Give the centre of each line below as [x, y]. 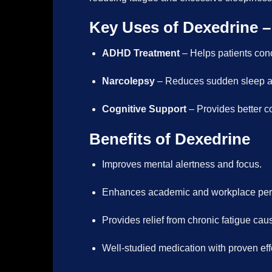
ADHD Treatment [141, 53]
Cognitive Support [144, 109]
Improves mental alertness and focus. [182, 165]
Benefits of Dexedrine [170, 139]
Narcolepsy [128, 81]
